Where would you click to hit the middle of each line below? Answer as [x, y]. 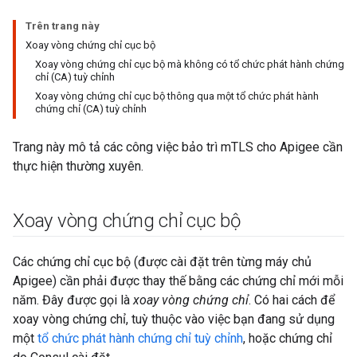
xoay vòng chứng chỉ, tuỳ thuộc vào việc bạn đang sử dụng [174, 319]
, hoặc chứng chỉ [288, 338]
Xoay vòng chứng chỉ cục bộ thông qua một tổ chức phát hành [177, 96]
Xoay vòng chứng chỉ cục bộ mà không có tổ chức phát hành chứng [190, 64]
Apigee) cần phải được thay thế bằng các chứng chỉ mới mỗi [178, 281]
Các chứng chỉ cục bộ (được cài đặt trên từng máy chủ [162, 262]
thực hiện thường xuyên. [78, 166]
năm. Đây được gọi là [73, 300]
